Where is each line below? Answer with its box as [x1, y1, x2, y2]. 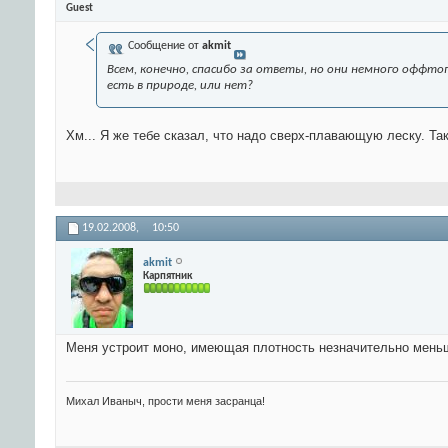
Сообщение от [125, 40, 202, 53]
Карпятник [143, 270, 192, 282]
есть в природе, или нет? [107, 79, 253, 93]
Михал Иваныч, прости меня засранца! [66, 395, 265, 408]
